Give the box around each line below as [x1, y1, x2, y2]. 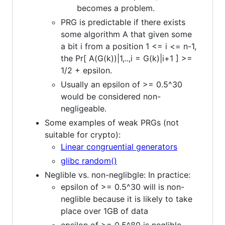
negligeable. [61, 103, 106, 114]
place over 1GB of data [61, 205, 148, 216]
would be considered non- [61, 91, 161, 101]
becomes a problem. [77, 3, 155, 13]
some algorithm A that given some [61, 29, 192, 39]
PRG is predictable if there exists [61, 17, 185, 27]
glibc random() [61, 155, 117, 166]
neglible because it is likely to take [61, 193, 192, 204]
